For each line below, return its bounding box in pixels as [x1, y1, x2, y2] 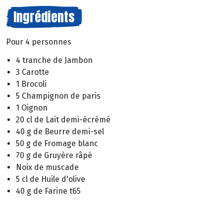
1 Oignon [16, 103, 48, 112]
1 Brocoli [16, 79, 47, 89]
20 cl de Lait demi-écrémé [16, 114, 111, 124]
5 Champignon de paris [16, 91, 101, 101]
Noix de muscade [16, 162, 79, 172]
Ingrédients [13, 7, 75, 27]
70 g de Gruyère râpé [16, 150, 92, 160]
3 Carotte [16, 67, 49, 77]
